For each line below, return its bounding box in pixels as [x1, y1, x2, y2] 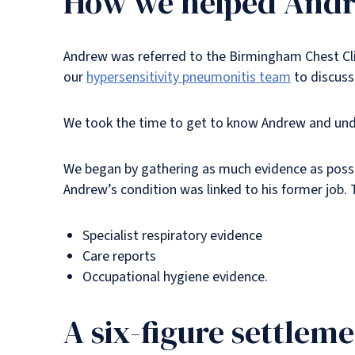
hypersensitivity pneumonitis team [86, 67, 291, 87]
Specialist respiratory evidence [82, 226, 262, 246]
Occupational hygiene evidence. [82, 267, 268, 287]
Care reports [82, 246, 156, 266]
